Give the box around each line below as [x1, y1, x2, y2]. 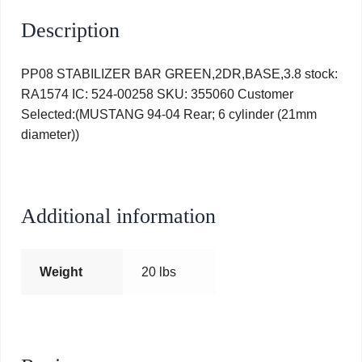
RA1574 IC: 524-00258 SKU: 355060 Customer [21, 86, 293, 101]
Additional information [21, 204, 216, 228]
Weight [39, 265, 82, 280]
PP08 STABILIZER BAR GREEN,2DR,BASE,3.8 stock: [21, 66, 338, 81]
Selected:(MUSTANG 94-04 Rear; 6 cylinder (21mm [21, 107, 317, 121]
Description [21, 19, 120, 43]
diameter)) [21, 127, 79, 141]
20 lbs [141, 265, 176, 280]
